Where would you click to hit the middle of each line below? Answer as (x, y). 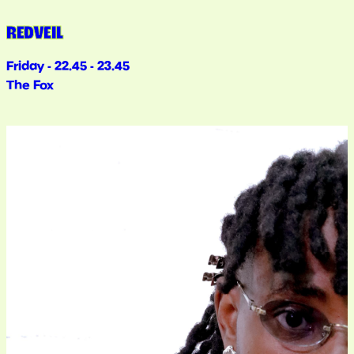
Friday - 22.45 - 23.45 (68, 66)
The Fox (30, 85)
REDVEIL (35, 33)
